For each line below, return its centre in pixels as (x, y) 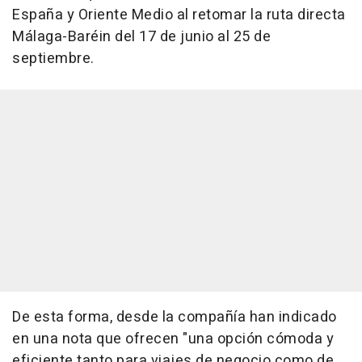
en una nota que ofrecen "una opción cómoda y (173, 339)
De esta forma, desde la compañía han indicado (175, 318)
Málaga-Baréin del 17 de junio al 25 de (141, 37)
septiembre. (53, 59)
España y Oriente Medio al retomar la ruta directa (179, 15)
